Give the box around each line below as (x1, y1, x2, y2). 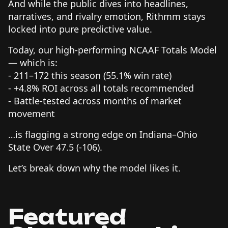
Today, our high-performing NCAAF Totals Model (8, 43, 217, 56)
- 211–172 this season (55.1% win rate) (8, 69, 172, 81)
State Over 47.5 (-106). (8, 140, 102, 153)
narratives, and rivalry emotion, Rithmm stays (8, 10, 206, 22)
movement (8, 107, 55, 120)
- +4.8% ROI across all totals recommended (8, 81, 194, 94)
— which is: (8, 56, 58, 69)
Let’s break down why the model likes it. (8, 161, 181, 174)
